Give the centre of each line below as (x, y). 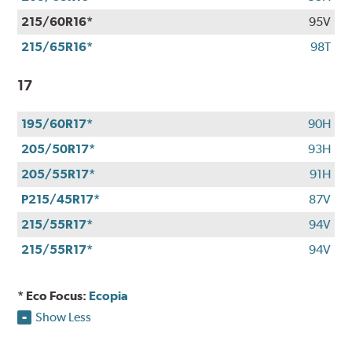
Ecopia (109, 296)
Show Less (64, 317)
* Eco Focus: (53, 296)
